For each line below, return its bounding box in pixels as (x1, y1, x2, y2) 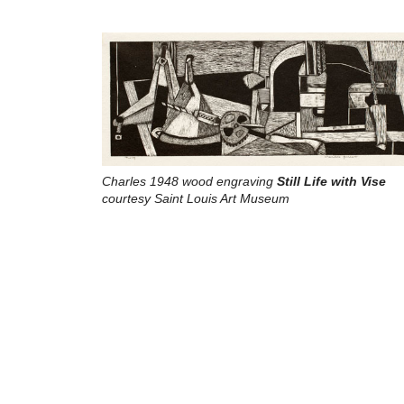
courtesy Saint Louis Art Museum (101, 191, 289, 207)
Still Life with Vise (276, 174, 386, 189)
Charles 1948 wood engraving (101, 174, 277, 189)
